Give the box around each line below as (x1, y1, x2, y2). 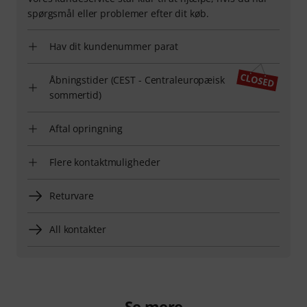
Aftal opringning (49, 121, 123, 135)
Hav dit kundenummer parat (49, 39, 179, 53)
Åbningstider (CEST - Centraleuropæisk (49, 73, 225, 86)
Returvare (49, 188, 95, 202)
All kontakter (49, 222, 106, 236)
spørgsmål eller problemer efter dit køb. (27, 6, 209, 20)
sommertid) (49, 88, 101, 101)
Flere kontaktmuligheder (49, 155, 160, 169)
